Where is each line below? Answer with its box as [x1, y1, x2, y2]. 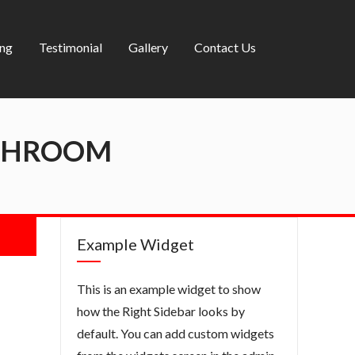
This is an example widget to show [77, 281, 261, 297]
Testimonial [39, 40, 103, 55]
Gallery [128, 40, 169, 55]
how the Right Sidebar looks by [77, 303, 245, 319]
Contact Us [194, 40, 257, 55]
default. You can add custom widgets [77, 326, 274, 342]
